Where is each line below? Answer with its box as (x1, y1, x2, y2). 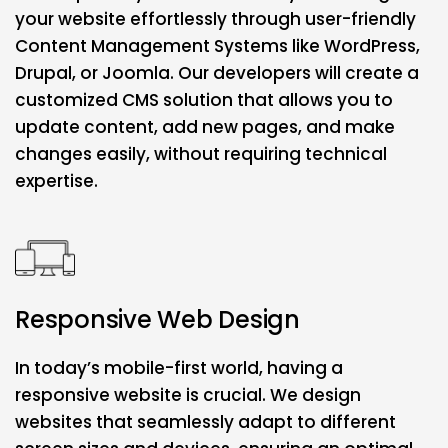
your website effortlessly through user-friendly (15, 6, 416, 31)
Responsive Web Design (15, 302, 300, 336)
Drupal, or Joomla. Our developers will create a (15, 60, 419, 85)
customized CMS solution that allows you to (15, 87, 393, 112)
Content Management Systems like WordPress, (15, 33, 420, 58)
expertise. (15, 168, 98, 193)
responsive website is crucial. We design (15, 382, 361, 407)
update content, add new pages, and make (15, 114, 395, 139)
